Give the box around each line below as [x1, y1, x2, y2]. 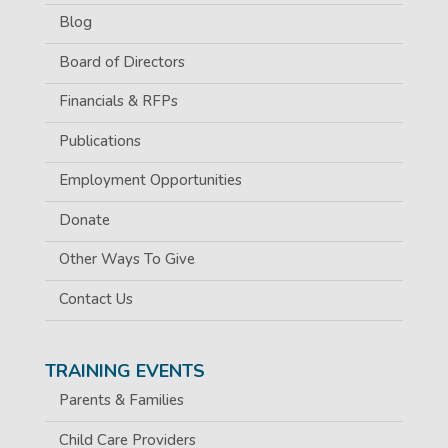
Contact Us [58, 288, 133, 309]
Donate [58, 209, 110, 230]
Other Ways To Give [58, 249, 195, 270]
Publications [58, 130, 141, 151]
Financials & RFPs [58, 91, 178, 112]
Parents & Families [58, 390, 184, 411]
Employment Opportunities [58, 170, 242, 191]
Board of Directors [58, 51, 185, 72]
